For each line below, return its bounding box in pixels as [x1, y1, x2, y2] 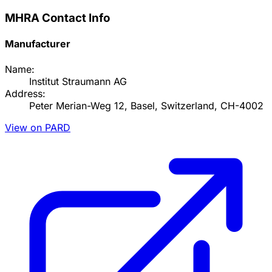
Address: [5, 87, 46, 100]
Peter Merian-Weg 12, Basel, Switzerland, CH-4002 [29, 99, 263, 112]
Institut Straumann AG [29, 75, 127, 87]
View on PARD [5, 121, 70, 134]
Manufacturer [5, 38, 70, 50]
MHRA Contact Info [5, 11, 110, 25]
